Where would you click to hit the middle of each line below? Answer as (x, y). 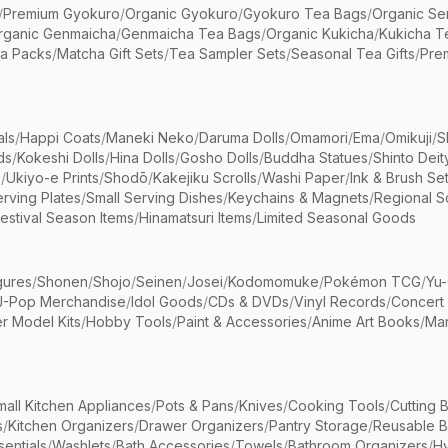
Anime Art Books (366, 322)
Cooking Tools (336, 406)
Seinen (159, 282)
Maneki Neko (150, 138)
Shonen (62, 282)
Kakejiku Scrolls (205, 178)
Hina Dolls (142, 158)
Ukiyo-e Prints (52, 178)
